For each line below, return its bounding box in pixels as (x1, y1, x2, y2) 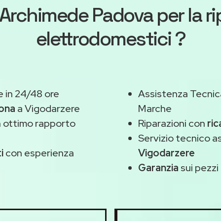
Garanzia (138, 161, 179, 174)
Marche (138, 102, 172, 115)
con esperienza (3, 147, 74, 159)
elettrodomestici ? (36, 26, 185, 51)
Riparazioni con (138, 117, 207, 130)
